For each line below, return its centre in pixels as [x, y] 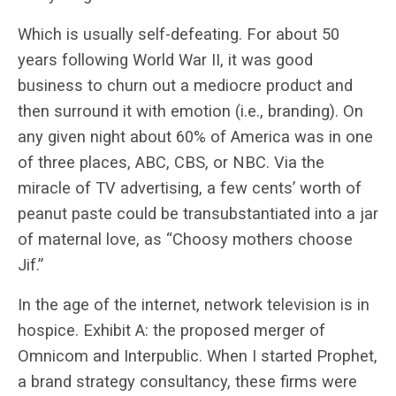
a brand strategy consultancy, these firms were [187, 381]
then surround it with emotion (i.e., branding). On [190, 110]
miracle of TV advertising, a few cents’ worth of [190, 187]
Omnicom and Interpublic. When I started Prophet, [198, 355]
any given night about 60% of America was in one [195, 136]
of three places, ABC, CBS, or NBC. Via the [171, 162]
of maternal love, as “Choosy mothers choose [185, 239]
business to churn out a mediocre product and [185, 85]
